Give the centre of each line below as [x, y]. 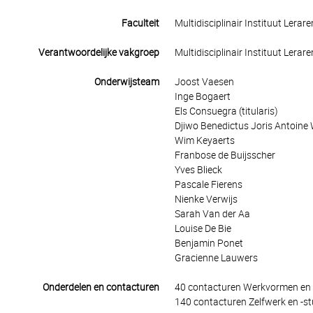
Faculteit [140, 23]
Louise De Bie [203, 228]
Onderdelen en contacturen [101, 287]
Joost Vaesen [204, 82]
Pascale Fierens [208, 184]
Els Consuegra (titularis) [226, 111]
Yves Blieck [198, 170]
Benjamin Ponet [209, 243]
